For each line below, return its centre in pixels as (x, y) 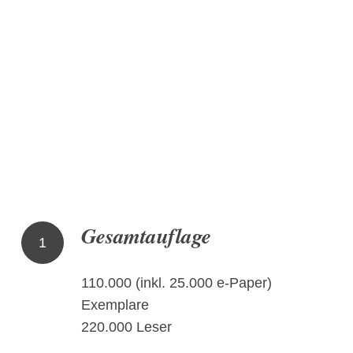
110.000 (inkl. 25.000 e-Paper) (176, 282)
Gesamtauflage (146, 235)
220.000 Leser (126, 327)
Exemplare (115, 305)
